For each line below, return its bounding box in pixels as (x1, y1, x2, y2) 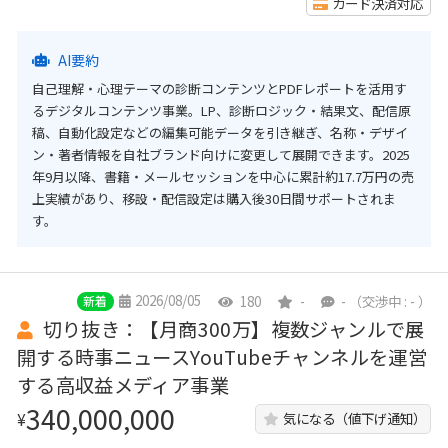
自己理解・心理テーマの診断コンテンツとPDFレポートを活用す (31, 78, 407, 98)
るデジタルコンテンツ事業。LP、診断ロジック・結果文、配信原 (31, 100, 411, 120)
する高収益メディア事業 (16, 371, 230, 400)
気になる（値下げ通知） (282, 408, 426, 429)
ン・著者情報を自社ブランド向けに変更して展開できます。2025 (31, 144, 410, 164)
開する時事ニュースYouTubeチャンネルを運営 (16, 343, 428, 372)
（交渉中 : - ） (349, 290, 432, 311)
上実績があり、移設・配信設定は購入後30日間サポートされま (31, 188, 396, 208)
